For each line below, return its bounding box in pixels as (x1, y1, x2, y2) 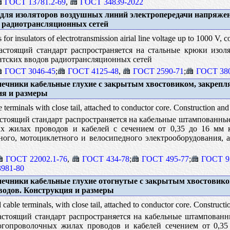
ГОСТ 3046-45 (4, 66, 55, 75)
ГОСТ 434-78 (82, 154, 129, 163)
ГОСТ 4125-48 (67, 66, 119, 75)
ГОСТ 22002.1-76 (5, 154, 67, 163)
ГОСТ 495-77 (141, 154, 189, 163)
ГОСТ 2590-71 (132, 66, 184, 75)
